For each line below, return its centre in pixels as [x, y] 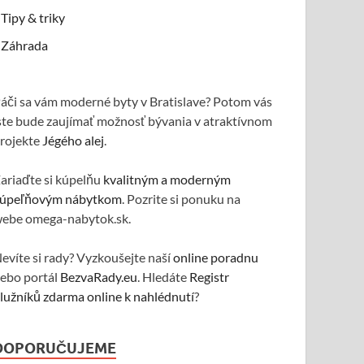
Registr [210, 277]
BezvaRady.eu [99, 277]
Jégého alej [74, 140]
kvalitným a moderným [167, 179]
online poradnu [216, 257]
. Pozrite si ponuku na [182, 199]
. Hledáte [164, 277]
